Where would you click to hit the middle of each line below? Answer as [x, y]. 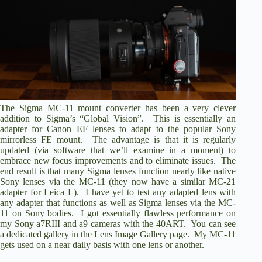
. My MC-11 [212, 235]
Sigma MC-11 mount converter [80, 108]
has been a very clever [188, 108]
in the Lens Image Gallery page [130, 235]
